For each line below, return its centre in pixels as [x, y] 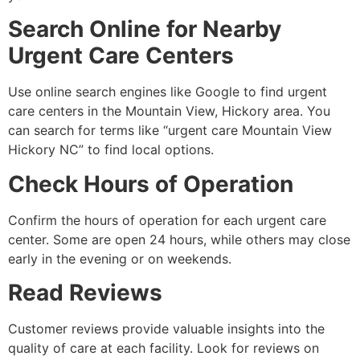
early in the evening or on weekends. [120, 258]
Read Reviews [85, 293]
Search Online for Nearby [145, 29]
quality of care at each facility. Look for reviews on [164, 348]
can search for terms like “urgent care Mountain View [170, 131]
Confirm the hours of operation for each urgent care [167, 220]
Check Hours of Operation [151, 184]
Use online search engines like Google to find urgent [168, 92]
